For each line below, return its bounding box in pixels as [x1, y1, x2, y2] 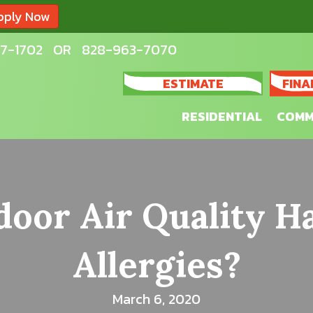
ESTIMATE [162, 74, 224, 93]
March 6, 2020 [112, 289, 201, 310]
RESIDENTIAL [182, 107, 262, 126]
